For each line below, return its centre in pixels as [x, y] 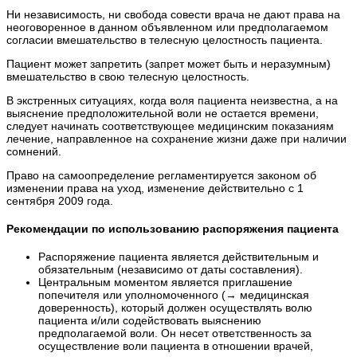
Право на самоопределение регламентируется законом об [161, 176]
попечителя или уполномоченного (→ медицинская [174, 294]
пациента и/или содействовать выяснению [150, 320]
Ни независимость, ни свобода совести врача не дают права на [173, 15]
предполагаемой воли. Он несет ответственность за [175, 333]
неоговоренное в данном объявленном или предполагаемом [167, 27]
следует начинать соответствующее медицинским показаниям [170, 126]
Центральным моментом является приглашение [165, 282]
